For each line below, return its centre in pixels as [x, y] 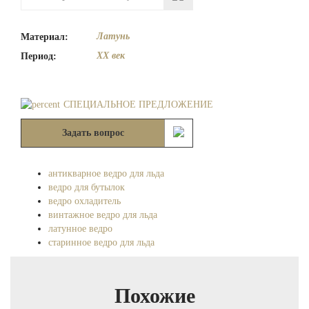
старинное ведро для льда [101, 243]
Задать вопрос [93, 133]
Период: [39, 57]
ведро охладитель [84, 201]
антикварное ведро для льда [106, 174]
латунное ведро [80, 229]
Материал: [44, 37]
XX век [111, 56]
